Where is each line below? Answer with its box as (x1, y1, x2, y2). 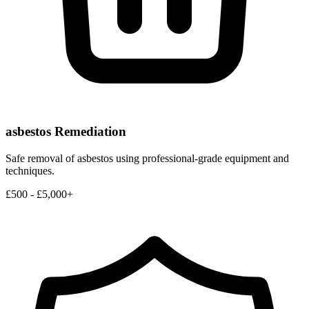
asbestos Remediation (6, 124, 126, 139)
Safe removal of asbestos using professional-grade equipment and (6, 152, 289, 164)
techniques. (6, 164, 54, 177)
